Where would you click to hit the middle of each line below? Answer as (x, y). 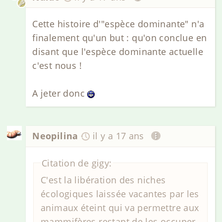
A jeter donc (60, 93)
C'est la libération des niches (103, 180)
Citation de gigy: (77, 163)
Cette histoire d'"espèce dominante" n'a (118, 24)
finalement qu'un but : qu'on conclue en (120, 38)
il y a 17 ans (118, 136)
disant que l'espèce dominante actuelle (118, 52)
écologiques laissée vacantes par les (120, 194)
